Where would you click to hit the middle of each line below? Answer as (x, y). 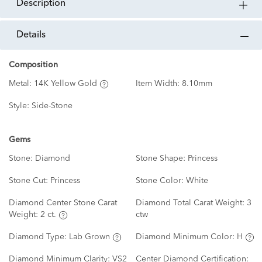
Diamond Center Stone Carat (63, 203)
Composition (33, 65)
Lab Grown (89, 237)
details (35, 35)
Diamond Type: (39, 237)
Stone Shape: (161, 159)
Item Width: (158, 84)
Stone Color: (161, 181)
